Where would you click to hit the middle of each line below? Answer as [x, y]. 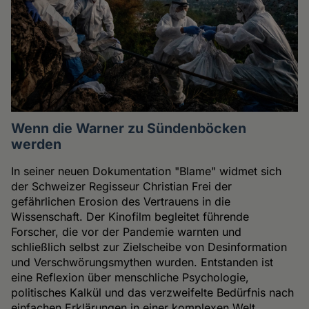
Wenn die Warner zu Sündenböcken [129, 128]
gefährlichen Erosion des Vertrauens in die [121, 201]
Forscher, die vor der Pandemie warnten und [127, 231]
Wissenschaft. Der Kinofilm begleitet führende [130, 216]
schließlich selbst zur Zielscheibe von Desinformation [149, 247]
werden [37, 144]
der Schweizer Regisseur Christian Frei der [122, 186]
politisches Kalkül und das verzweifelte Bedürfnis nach [153, 292]
